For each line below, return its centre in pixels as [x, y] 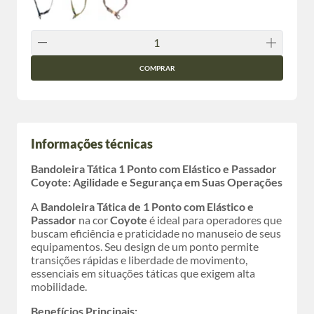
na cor [93, 220]
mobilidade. [59, 286]
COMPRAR [157, 68]
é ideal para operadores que [214, 220]
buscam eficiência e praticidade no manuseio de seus [156, 233]
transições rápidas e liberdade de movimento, [139, 260]
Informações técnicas [92, 144]
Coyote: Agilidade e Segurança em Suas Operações [157, 182]
